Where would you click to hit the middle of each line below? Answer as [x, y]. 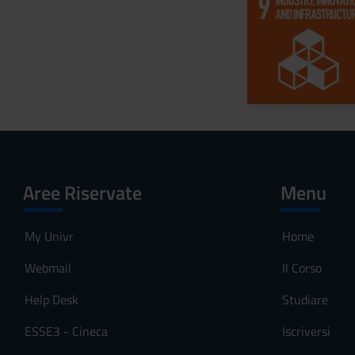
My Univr [49, 236]
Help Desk [52, 300]
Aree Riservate [82, 193]
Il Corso [302, 268]
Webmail [48, 268]
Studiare [305, 300]
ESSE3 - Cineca [66, 331]
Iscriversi [306, 331]
